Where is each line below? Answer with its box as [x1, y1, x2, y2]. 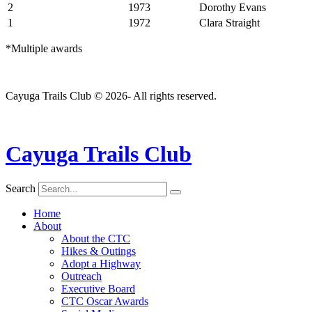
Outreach [61, 270, 102, 283]
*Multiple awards [6, 42, 82, 55]
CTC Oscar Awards [61, 295, 148, 308]
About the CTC [61, 233, 130, 245]
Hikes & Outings [61, 245, 136, 258]
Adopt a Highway [61, 258, 141, 270]
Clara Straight [199, 17, 260, 29]
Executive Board [61, 283, 135, 295]
